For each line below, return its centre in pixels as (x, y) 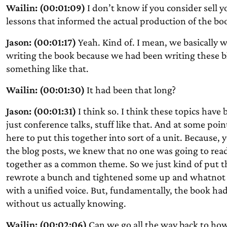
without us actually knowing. (66, 203)
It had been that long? (130, 90)
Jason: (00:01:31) (41, 111)
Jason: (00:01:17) (41, 42)
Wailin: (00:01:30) (45, 90)
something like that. (47, 68)
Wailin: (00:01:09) (45, 8)
